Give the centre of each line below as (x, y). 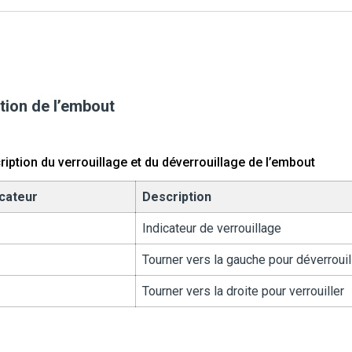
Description (177, 197)
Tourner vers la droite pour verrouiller (243, 291)
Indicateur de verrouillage (212, 228)
